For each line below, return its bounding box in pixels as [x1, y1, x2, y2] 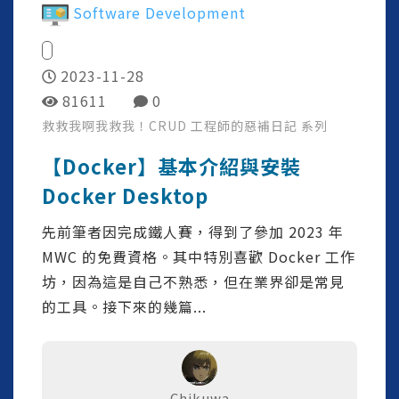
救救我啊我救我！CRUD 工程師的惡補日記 [42, 117, 301, 135]
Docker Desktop [42, 181, 208, 210]
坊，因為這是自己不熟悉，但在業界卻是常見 [42, 271, 345, 293]
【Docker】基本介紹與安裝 [42, 151, 301, 181]
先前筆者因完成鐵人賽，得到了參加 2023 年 [42, 221, 344, 243]
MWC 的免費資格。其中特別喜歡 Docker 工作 [42, 246, 355, 268]
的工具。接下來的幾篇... [42, 296, 207, 318]
